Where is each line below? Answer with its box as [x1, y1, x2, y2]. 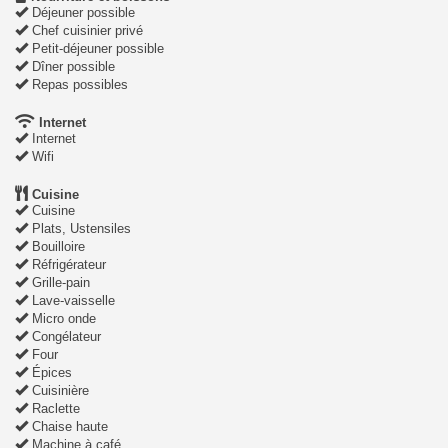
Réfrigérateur [28, 257, 106, 273]
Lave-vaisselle [28, 293, 115, 309]
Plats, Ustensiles [28, 221, 131, 237]
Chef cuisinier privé [28, 23, 143, 39]
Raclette [28, 401, 80, 417]
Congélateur [28, 329, 101, 345]
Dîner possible [28, 59, 115, 75]
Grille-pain [28, 275, 90, 291]
